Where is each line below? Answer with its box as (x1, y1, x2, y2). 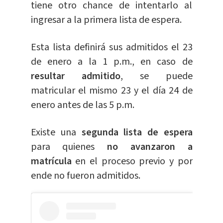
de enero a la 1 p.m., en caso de (30, 55, 193, 69)
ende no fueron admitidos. (30, 169, 142, 183)
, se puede (120, 69, 193, 84)
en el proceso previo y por (75, 154, 193, 169)
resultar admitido (30, 69, 120, 84)
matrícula (30, 154, 76, 169)
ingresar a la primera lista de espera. (30, 13, 184, 27)
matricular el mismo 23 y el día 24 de (30, 84, 193, 98)
